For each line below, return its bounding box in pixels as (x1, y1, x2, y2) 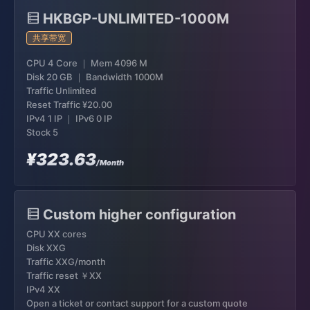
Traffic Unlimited (26, 85, 96, 96)
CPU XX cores (26, 228, 86, 239)
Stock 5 (26, 127, 58, 138)
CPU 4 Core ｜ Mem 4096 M (26, 57, 147, 69)
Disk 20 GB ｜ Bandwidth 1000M (26, 71, 163, 82)
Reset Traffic (26, 99, 82, 110)
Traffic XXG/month (26, 256, 106, 267)
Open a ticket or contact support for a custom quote (26, 298, 248, 309)
